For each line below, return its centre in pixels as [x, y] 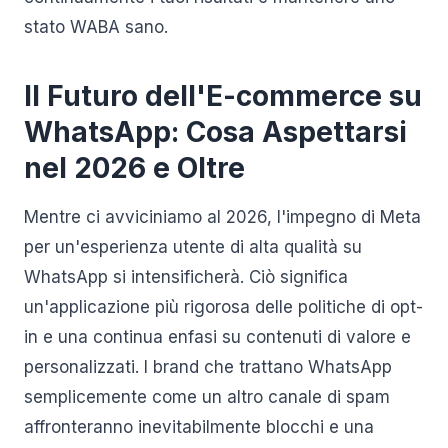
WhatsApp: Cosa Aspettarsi [215, 132]
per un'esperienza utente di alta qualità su [193, 247]
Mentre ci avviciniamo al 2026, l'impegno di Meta [222, 217]
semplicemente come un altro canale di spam [207, 397]
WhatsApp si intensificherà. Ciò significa [186, 277]
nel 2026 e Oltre [134, 168]
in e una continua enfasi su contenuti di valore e [217, 337]
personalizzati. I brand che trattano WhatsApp [208, 367]
